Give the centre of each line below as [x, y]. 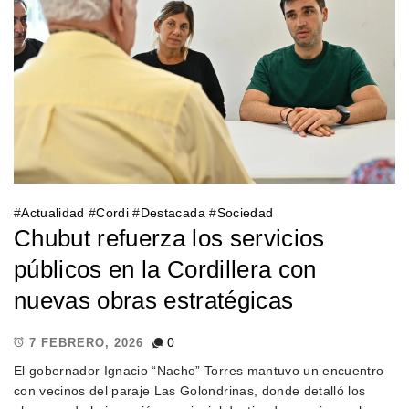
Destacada [173, 213]
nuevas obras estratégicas [153, 301]
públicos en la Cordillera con [165, 270]
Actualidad [53, 213]
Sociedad [245, 213]
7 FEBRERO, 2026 [86, 342]
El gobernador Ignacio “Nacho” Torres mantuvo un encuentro [199, 370]
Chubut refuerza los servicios [169, 239]
